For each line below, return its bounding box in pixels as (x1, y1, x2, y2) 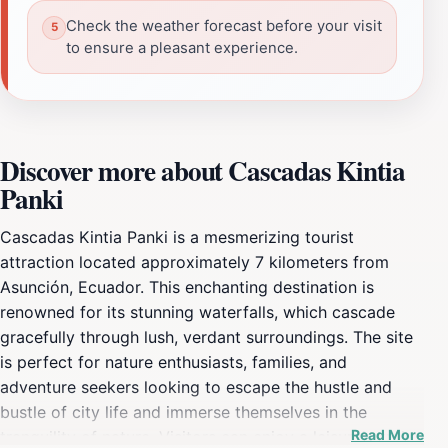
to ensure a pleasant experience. (66, 38, 298, 57)
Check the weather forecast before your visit (66, 16, 382, 35)
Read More (351, 425, 424, 443)
